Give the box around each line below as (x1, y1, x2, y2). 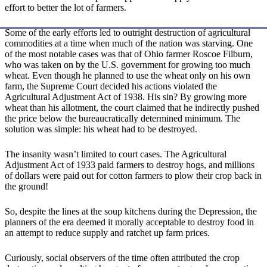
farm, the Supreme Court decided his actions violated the (5, 81, 217, 92)
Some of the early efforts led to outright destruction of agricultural (5, 27, 250, 38)
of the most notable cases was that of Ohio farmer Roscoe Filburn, (5, 49, 253, 60)
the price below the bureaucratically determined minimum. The (5, 113, 240, 124)
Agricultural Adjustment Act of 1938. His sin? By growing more (5, 92, 247, 103)
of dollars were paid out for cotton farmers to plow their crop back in (5, 170, 262, 181)
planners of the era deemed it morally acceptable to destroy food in (5, 217, 254, 228)
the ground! (5, 181, 48, 192)
